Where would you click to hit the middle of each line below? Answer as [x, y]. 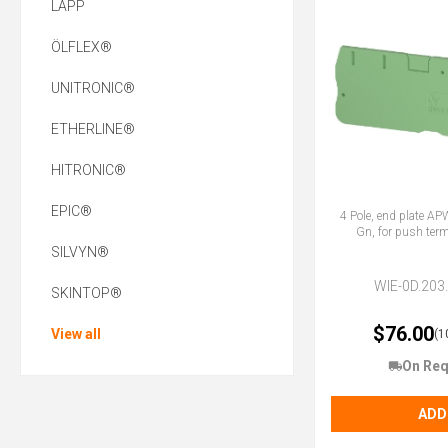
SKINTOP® [86, 293]
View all [76, 334]
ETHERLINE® [93, 129]
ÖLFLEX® [81, 47]
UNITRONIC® [93, 88]
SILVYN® [80, 252]
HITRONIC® [88, 170]
